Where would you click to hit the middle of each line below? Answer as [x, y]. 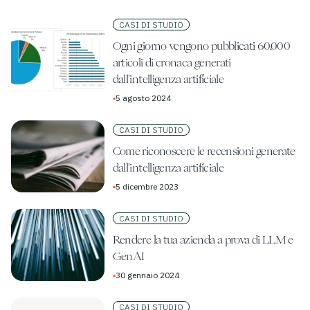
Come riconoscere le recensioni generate [204, 151]
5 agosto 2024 [143, 98]
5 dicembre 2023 [147, 187]
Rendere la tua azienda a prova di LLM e [203, 240]
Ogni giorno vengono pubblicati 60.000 [201, 46]
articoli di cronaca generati [172, 63]
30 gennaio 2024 [147, 275]
